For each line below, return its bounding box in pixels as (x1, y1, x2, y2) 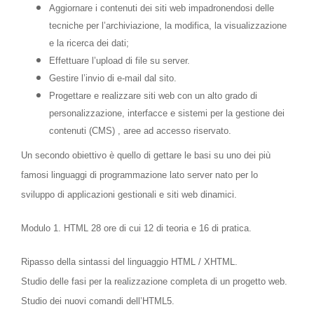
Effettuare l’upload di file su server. (49, 55, 190, 67)
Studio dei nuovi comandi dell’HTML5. (21, 296, 175, 307)
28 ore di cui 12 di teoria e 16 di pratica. (88, 223, 252, 234)
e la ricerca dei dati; (49, 38, 129, 49)
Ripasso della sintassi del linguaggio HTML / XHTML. (21, 257, 238, 268)
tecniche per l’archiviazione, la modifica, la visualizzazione (49, 20, 287, 32)
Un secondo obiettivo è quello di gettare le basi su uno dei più (21, 150, 271, 161)
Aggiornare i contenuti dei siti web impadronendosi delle (49, 3, 274, 14)
